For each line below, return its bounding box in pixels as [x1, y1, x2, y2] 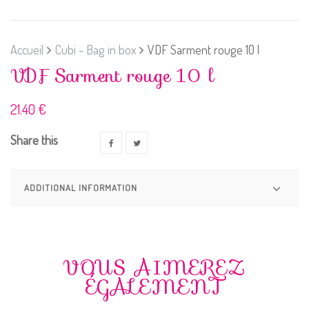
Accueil [10, 41, 43, 58]
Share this [10, 132, 58, 148]
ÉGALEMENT [86, 271, 223, 302]
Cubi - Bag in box [55, 41, 136, 58]
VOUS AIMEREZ [63, 252, 246, 283]
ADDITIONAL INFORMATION [24, 182, 137, 194]
